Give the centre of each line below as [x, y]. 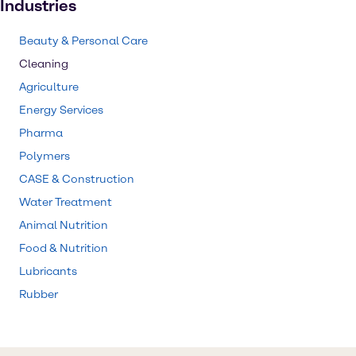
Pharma [41, 133]
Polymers [44, 156]
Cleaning [44, 64]
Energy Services [61, 110]
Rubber [39, 294]
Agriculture [49, 87]
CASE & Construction [77, 179]
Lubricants [48, 271]
